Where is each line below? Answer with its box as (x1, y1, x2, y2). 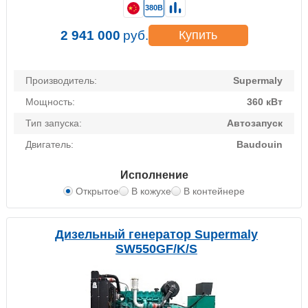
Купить (179, 28, 217, 43)
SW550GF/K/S (115, 242, 197, 256)
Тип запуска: (25, 118, 82, 129)
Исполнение (120, 169, 188, 181)
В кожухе (131, 186, 171, 197)
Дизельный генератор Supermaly (55, 228, 258, 242)
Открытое (76, 186, 119, 197)
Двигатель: (25, 139, 74, 151)
